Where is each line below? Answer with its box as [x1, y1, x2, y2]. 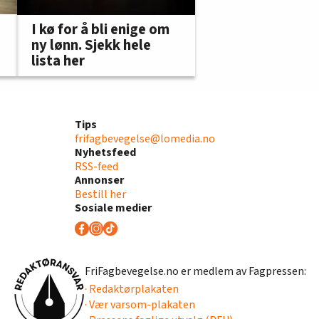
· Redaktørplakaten [84, 281, 179, 298]
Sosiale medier [74, 199, 152, 216]
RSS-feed [74, 158, 118, 174]
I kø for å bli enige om [31, 19, 169, 40]
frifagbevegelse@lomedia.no [74, 130, 215, 147]
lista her [31, 50, 85, 71]
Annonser [74, 172, 124, 188]
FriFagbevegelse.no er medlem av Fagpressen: [84, 263, 306, 280]
